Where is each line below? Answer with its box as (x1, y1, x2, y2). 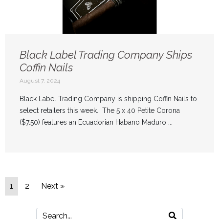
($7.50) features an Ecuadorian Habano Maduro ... (20, 118, 173, 126)
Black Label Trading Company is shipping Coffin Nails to (20, 94, 197, 103)
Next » (41, 181, 65, 191)
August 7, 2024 (20, 77, 60, 84)
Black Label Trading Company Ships (20, 48, 192, 61)
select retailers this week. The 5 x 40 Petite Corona (20, 106, 180, 114)
